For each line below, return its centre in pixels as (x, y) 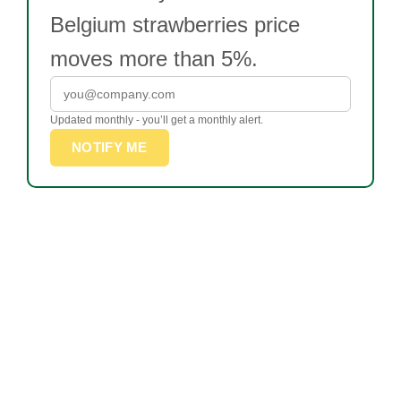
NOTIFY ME (110, 147)
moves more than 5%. (154, 59)
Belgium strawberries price (175, 25)
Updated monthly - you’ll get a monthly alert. (157, 120)
